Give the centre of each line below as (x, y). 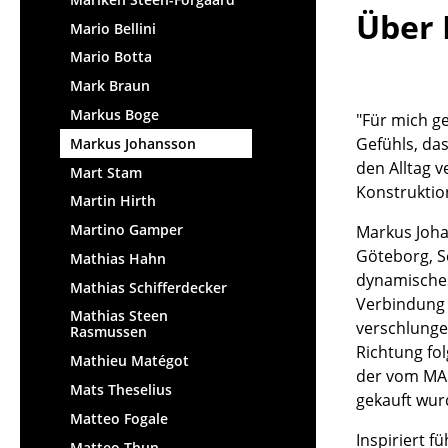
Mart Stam (106, 172)
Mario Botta (111, 57)
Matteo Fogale (119, 418)
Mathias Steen (119, 316)
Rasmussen (108, 332)
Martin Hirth (113, 201)
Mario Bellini (113, 28)
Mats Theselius (121, 390)
